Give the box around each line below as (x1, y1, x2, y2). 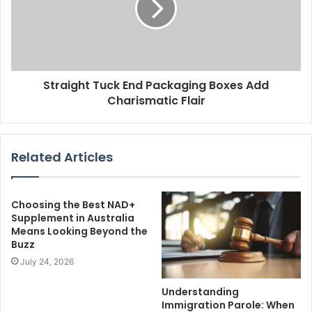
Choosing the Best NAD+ (11, 198, 135, 212)
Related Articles (11, 148, 113, 166)
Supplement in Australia (11, 211, 134, 225)
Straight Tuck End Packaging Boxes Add (43, 77, 269, 93)
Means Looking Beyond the (11, 224, 148, 238)
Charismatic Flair (107, 93, 205, 109)
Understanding (162, 285, 239, 299)
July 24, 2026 (20, 256, 74, 267)
